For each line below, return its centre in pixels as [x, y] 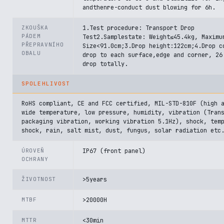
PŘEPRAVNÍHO [43, 44]
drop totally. [105, 64]
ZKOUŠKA [35, 27]
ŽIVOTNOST [39, 179]
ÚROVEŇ [33, 150]
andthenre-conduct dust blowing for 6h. [149, 7]
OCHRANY [35, 159]
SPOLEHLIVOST [46, 83]
